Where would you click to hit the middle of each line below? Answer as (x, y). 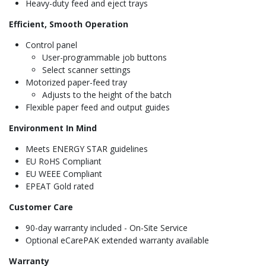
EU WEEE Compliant (64, 174)
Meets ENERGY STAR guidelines (87, 149)
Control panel (51, 45)
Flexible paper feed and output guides (98, 107)
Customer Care (41, 207)
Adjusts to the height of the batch (107, 95)
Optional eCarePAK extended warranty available (117, 240)
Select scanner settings (86, 70)
